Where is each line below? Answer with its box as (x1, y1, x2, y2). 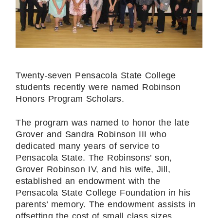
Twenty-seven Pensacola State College (16, 71, 176, 81)
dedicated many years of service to (16, 141, 160, 151)
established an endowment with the (16, 176, 161, 186)
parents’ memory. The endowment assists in (16, 200, 196, 210)
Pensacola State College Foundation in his (16, 188, 191, 198)
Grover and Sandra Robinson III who (16, 129, 167, 140)
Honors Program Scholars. (16, 94, 125, 104)
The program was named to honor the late (16, 118, 190, 128)
